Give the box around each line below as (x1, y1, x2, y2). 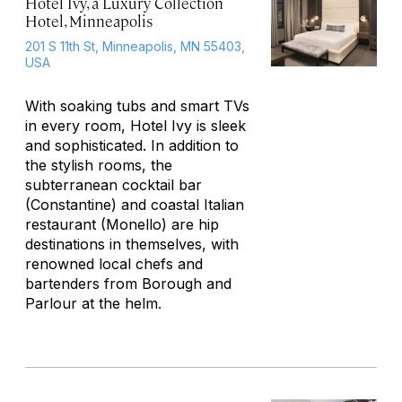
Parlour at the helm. (25, 294, 162, 312)
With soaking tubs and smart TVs (25, 97, 249, 115)
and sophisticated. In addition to (25, 136, 239, 154)
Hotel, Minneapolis (25, 11, 153, 31)
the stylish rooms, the (25, 156, 172, 174)
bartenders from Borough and (25, 275, 232, 293)
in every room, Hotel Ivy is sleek (25, 117, 246, 135)
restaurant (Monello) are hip (25, 215, 219, 233)
